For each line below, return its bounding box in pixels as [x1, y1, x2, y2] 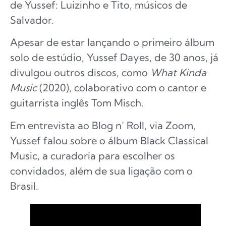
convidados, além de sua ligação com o [10, 164, 193, 177]
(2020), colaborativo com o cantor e [37, 81, 206, 94]
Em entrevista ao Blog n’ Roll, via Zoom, [10, 119, 196, 132]
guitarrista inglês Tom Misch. [10, 96, 144, 109]
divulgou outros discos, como [10, 66, 150, 79]
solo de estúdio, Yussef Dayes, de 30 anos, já [10, 51, 218, 64]
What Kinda [150, 66, 206, 79]
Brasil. [10, 179, 38, 192]
